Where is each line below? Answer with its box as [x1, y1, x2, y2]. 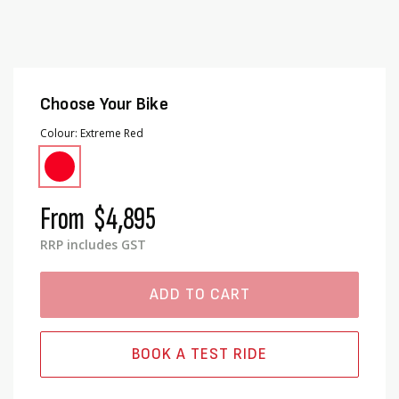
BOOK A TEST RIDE [132, 345, 267, 363]
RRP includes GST [40, 236, 146, 253]
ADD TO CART [149, 285, 250, 304]
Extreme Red [80, 126, 143, 141]
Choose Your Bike [40, 94, 168, 115]
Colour [40, 126, 75, 141]
